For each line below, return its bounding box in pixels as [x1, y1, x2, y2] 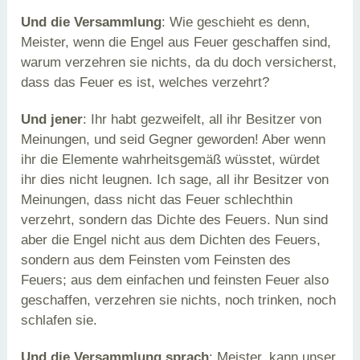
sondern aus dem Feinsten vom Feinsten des [21, 252, 292, 268]
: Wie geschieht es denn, [162, 14, 311, 30]
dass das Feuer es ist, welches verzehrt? [21, 74, 270, 90]
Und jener [21, 112, 84, 127]
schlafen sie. [21, 313, 98, 328]
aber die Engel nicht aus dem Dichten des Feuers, [21, 232, 321, 247]
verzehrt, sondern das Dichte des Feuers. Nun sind [21, 212, 329, 227]
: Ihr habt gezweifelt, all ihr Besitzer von [83, 112, 322, 127]
